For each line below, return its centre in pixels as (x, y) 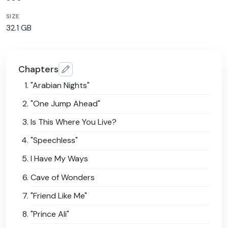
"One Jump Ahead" (65, 103)
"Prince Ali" (50, 214)
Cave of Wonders (63, 177)
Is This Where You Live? (74, 122)
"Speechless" (54, 140)
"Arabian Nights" (60, 85)
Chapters (38, 69)
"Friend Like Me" (59, 195)
